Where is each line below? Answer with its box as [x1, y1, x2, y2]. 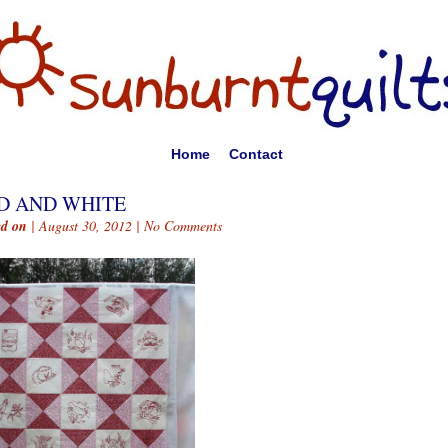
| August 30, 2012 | [27, 216, 144, 235]
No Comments [144, 216, 222, 235]
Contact [228, 146, 283, 162]
